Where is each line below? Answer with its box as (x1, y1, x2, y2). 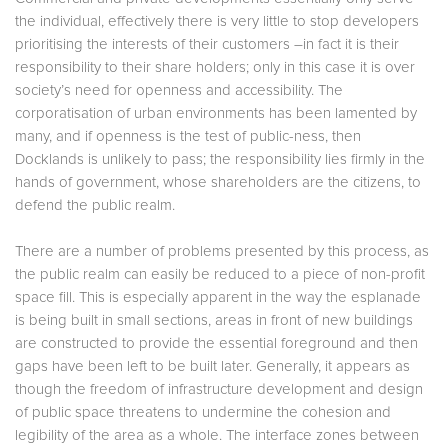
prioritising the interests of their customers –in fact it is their (15, 36, 399, 52)
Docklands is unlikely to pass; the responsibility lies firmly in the (15, 151, 425, 167)
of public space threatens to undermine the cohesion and (15, 404, 391, 420)
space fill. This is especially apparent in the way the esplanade (15, 289, 421, 305)
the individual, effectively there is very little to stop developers (15, 13, 419, 29)
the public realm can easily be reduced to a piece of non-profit (15, 266, 425, 282)
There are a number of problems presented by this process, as (15, 243, 429, 259)
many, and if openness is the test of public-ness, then (15, 128, 361, 144)
